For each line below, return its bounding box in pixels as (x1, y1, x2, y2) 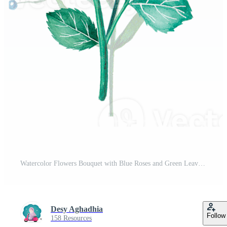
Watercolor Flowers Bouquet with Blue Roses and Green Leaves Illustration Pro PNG (198, 160, 205, 168)
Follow (207, 212, 225, 220)
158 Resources (51, 214, 92, 222)
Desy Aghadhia (51, 205, 103, 214)
